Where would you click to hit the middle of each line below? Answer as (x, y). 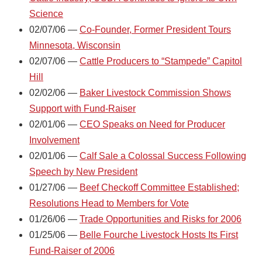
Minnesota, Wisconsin (75, 45)
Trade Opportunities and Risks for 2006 (161, 219)
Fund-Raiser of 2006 (72, 250)
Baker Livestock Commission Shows (155, 92)
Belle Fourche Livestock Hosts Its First (159, 235)
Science (46, 13)
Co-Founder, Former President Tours (155, 29)
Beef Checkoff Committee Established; (159, 187)
